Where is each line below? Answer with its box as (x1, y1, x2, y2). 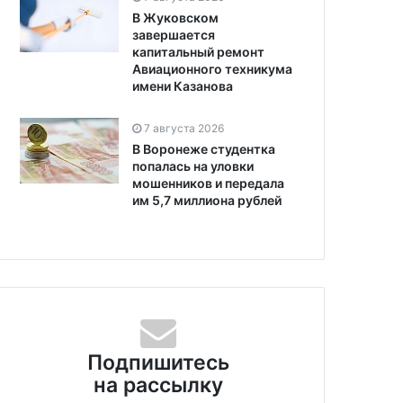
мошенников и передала (132, 175, 284, 191)
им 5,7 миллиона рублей (132, 192, 282, 208)
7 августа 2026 (144, 121, 224, 135)
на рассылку (93, 372, 223, 398)
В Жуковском (132, 9, 219, 25)
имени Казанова (132, 77, 233, 94)
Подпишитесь (86, 349, 229, 375)
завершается (132, 26, 215, 42)
